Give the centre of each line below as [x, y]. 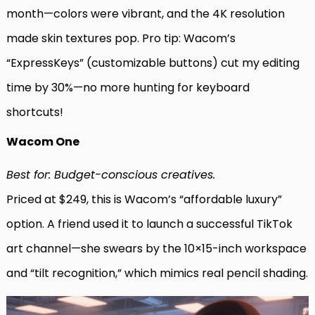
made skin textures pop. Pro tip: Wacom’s [121, 39]
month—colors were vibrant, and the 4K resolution [146, 14]
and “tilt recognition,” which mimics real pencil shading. [157, 274]
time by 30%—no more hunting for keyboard [128, 88]
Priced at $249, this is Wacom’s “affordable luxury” [144, 200]
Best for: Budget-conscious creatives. [111, 175]
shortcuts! [35, 112]
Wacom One [43, 142]
